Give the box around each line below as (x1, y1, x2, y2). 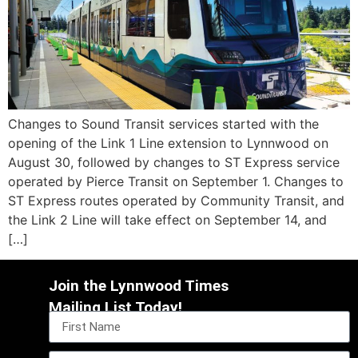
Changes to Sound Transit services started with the (8, 115, 319, 132)
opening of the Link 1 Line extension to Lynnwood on (8, 134, 328, 151)
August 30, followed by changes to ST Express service (8, 153, 340, 170)
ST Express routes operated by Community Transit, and (8, 192, 344, 209)
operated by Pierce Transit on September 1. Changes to (8, 173, 344, 189)
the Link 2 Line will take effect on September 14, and (8, 211, 327, 228)
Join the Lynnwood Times (49, 276, 229, 295)
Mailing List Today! (49, 297, 183, 316)
